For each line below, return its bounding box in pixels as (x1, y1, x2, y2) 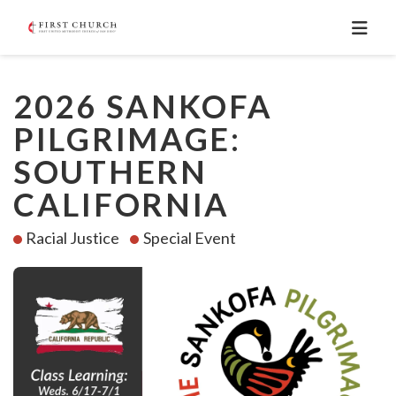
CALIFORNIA (13, 185, 230, 224)
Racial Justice (23, 228, 120, 248)
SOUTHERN (13, 152, 208, 191)
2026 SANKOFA (13, 87, 273, 126)
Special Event (140, 228, 236, 248)
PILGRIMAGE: (13, 119, 241, 158)
